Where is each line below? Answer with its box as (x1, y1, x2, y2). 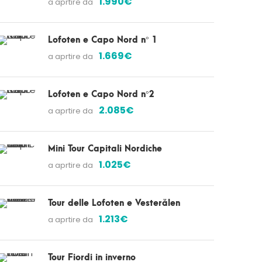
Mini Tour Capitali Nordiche (48, 144, 162, 154)
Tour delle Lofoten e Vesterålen (48, 198, 180, 208)
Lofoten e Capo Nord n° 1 (48, 35, 157, 45)
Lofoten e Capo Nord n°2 (48, 89, 154, 99)
